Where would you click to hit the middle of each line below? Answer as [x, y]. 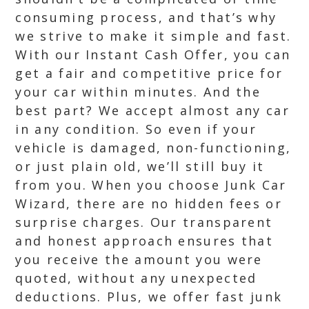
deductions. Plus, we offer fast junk [149, 297]
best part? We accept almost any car [152, 110]
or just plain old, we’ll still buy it [140, 166]
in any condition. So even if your [136, 129]
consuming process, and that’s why [146, 17]
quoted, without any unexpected [136, 278]
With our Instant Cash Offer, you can [153, 54]
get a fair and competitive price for [149, 73]
